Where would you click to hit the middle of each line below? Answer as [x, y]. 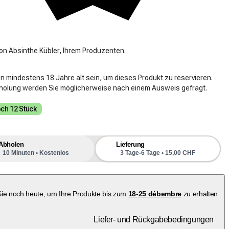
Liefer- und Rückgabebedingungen [154, 220]
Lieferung [130, 145]
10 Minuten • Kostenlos [36, 153]
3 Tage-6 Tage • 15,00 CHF [158, 153]
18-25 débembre [155, 194]
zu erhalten [200, 194]
